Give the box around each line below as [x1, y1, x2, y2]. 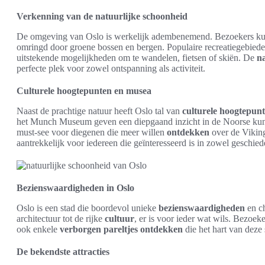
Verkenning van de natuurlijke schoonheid [17, 11, 188, 21]
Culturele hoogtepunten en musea [17, 86, 151, 96]
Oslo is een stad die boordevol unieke [17, 203, 159, 213]
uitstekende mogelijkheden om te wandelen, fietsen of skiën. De [17, 53, 257, 63]
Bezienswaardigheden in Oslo [17, 183, 134, 193]
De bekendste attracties [17, 247, 109, 257]
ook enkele [17, 224, 60, 234]
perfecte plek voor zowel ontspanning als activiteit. [17, 63, 205, 73]
